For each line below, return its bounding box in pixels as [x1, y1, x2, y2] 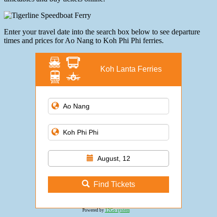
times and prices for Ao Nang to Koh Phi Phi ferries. [4, 36, 164, 45]
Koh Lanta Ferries [100, 65, 162, 74]
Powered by [82, 208, 105, 213]
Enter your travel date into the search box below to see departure [4, 28, 200, 36]
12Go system [105, 208, 130, 213]
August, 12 [97, 155, 130, 163]
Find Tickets [93, 180, 135, 189]
